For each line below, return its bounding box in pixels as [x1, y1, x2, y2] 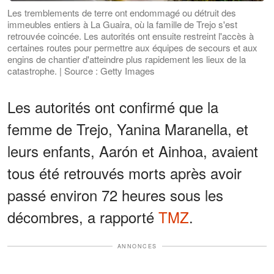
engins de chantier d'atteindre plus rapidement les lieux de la [7, 52, 246, 65]
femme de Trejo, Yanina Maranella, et [7, 117, 248, 139]
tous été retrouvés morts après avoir [7, 161, 242, 183]
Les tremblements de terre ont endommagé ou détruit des [7, 6, 236, 19]
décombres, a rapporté [7, 206, 158, 228]
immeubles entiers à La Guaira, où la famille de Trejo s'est [7, 17, 237, 31]
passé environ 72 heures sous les [7, 183, 223, 206]
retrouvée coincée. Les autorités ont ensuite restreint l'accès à [7, 29, 254, 42]
